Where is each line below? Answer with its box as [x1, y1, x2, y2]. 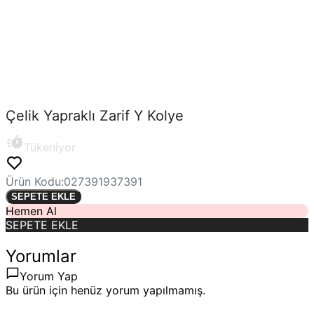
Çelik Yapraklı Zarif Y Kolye [6, 107, 184, 124]
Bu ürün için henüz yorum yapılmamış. [6, 283, 205, 298]
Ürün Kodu [6, 175, 61, 189]
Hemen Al [6, 204, 57, 219]
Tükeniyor [24, 140, 76, 155]
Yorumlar [6, 246, 76, 267]
